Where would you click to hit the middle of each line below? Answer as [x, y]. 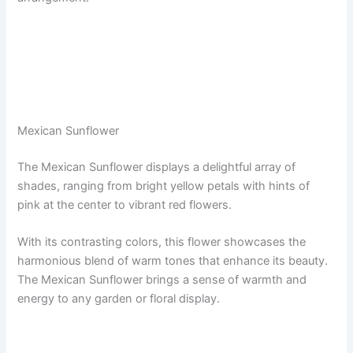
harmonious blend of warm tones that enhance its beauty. [173, 261]
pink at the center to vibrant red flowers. [125, 205]
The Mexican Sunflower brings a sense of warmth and [162, 280]
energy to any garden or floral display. [119, 299]
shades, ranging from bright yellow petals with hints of [164, 186]
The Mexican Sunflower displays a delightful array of [157, 167]
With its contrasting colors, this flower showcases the [162, 242]
